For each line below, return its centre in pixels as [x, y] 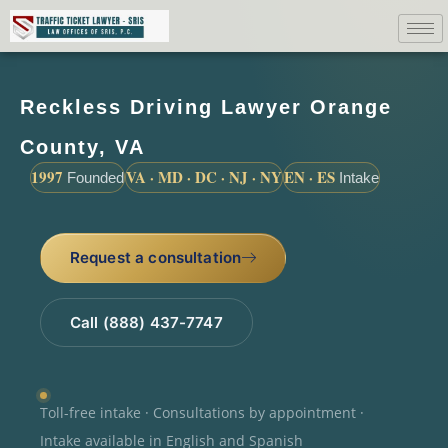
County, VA [82, 146]
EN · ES [309, 176]
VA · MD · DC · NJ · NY [204, 176]
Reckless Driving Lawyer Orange [206, 106]
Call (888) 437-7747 [146, 322]
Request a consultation [155, 257]
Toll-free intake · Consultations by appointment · [202, 413]
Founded [93, 177]
